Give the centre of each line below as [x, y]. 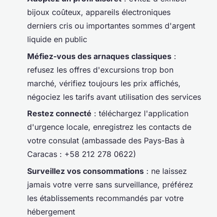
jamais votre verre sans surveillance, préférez [110, 184]
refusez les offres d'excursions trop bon [100, 70]
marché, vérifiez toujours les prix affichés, [104, 83]
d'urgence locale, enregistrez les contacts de [109, 127]
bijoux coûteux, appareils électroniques [99, 12]
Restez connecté [59, 114]
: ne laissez [165, 171]
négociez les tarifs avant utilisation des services [114, 97]
